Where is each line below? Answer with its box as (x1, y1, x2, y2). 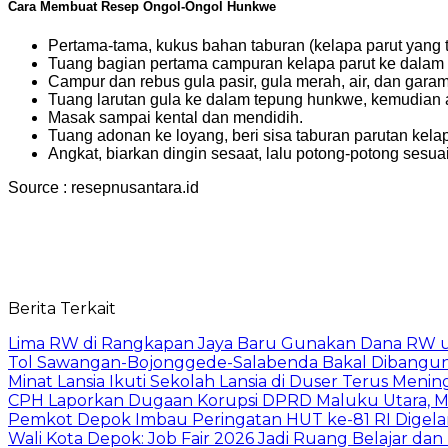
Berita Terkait (8, 298, 116, 318)
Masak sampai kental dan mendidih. (48, 108, 303, 126)
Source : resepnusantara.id (8, 178, 199, 196)
